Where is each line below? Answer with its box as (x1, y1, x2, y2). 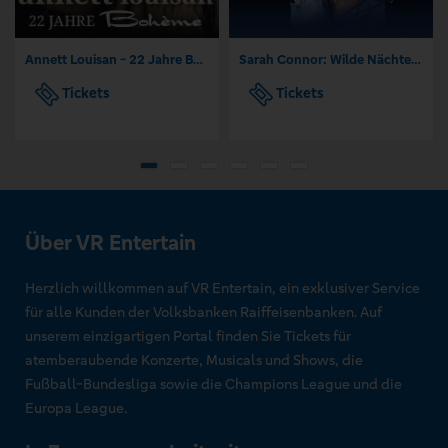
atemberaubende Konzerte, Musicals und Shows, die (25, 351, 363, 370)
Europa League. (25, 399, 127, 418)
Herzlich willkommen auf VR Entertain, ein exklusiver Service (25, 279, 420, 298)
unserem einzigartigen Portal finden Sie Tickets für (25, 327, 351, 346)
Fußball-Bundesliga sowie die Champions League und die (25, 375, 402, 394)
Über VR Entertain (25, 230, 196, 257)
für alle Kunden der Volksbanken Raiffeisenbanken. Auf (25, 303, 382, 322)
